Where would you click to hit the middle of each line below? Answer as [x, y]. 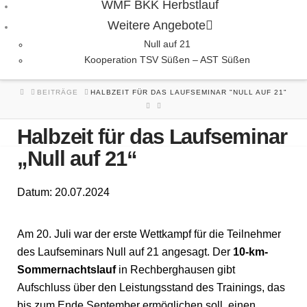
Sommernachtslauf [68, 269]
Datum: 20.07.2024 [63, 192]
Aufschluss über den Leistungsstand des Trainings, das [151, 287]
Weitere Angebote [156, 25]
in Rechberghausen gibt [177, 269]
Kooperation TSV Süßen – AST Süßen [167, 59]
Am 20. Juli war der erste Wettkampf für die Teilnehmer [149, 234]
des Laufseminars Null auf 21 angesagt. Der [125, 251]
